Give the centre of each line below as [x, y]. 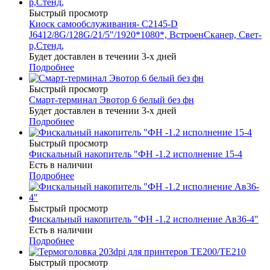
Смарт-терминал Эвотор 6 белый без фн [111, 100]
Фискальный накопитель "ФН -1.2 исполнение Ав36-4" [144, 219]
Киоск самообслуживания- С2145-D [103, 24]
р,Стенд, [46, 46]
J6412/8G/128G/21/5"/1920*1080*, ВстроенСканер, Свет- [145, 35]
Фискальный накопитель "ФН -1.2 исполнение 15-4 [136, 154]
